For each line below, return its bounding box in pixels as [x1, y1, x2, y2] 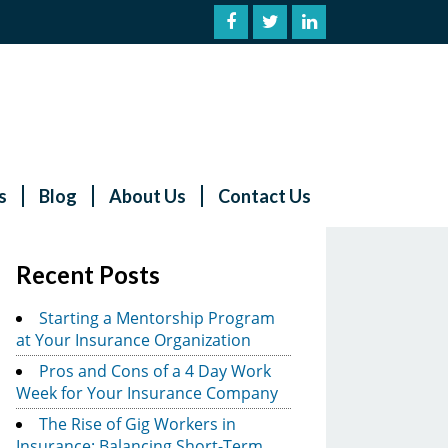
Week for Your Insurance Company [16, 381, 278, 404]
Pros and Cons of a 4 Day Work [39, 359, 271, 382]
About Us [109, 184, 186, 207]
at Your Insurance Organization [16, 328, 251, 351]
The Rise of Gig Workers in [39, 412, 236, 435]
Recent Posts [16, 259, 160, 289]
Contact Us [218, 184, 311, 207]
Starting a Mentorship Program [39, 306, 275, 329]
